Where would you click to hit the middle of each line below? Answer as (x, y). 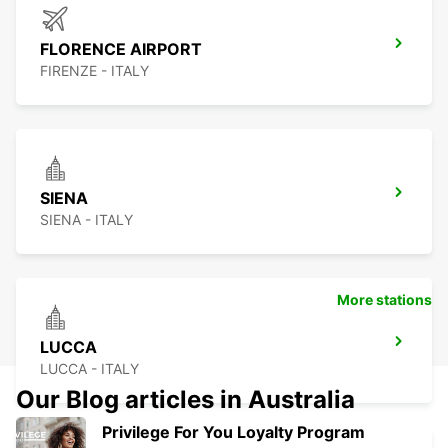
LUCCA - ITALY (89, 369)
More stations (384, 300)
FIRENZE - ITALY (94, 71)
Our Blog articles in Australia (185, 400)
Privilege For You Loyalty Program (233, 432)
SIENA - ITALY (86, 220)
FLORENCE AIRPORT (121, 49)
